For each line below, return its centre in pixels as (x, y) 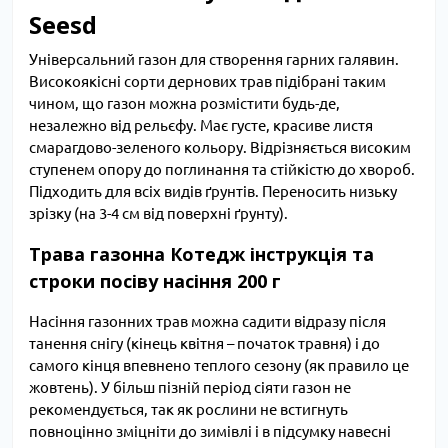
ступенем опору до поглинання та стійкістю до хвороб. (222, 170)
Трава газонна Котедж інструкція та (201, 254)
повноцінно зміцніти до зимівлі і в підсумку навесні (210, 432)
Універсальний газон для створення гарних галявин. (214, 60)
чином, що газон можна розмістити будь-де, (184, 104)
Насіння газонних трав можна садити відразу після (207, 322)
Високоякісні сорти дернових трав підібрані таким (207, 82)
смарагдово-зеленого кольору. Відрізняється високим (220, 148)
